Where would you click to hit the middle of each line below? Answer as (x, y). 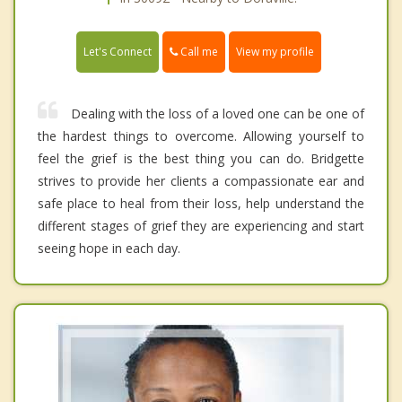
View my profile (275, 51)
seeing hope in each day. (109, 248)
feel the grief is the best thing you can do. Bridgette (201, 158)
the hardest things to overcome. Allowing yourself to (201, 135)
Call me (198, 51)
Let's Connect (118, 51)
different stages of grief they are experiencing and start (201, 225)
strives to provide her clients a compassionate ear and (201, 180)
